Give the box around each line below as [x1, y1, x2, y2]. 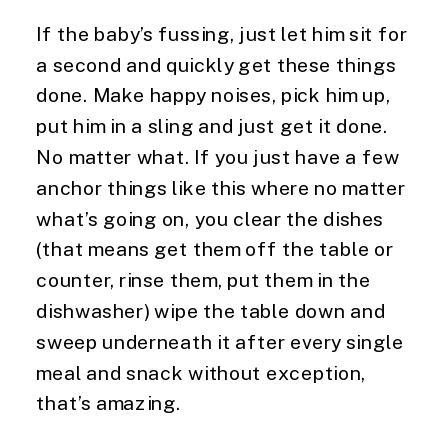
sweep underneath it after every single [36, 329, 404, 353]
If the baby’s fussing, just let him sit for [36, 21, 408, 45]
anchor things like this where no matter [36, 175, 406, 199]
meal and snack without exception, [36, 360, 367, 384]
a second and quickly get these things [36, 52, 397, 76]
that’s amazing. [36, 391, 181, 414]
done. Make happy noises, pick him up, [36, 83, 391, 106]
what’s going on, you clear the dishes [36, 206, 384, 230]
